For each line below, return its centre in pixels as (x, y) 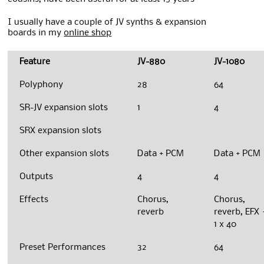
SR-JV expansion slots (64, 108)
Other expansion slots (65, 154)
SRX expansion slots (61, 131)
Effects (34, 200)
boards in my (36, 33)
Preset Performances (63, 248)
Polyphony (42, 85)
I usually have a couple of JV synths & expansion (107, 22)
